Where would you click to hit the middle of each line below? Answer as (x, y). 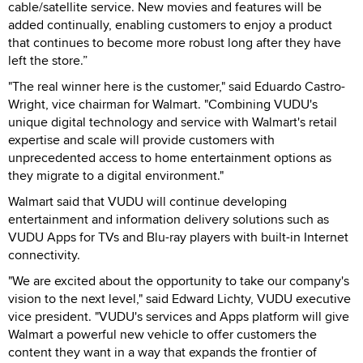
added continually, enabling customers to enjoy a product (170, 24)
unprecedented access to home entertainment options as (170, 157)
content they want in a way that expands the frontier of (162, 352)
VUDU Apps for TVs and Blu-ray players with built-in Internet (178, 237)
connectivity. (44, 254)
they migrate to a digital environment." (116, 175)
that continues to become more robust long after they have (175, 42)
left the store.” (48, 60)
